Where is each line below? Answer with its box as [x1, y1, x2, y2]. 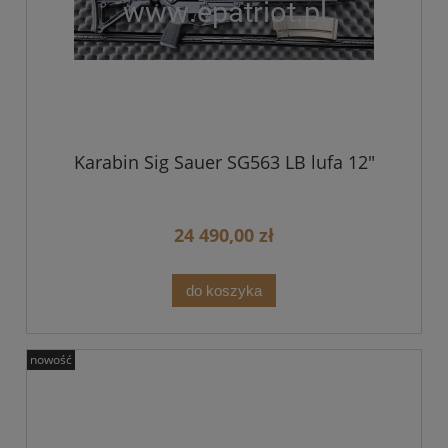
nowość [30, 350, 72, 368]
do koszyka [186, 281, 262, 299]
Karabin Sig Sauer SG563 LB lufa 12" [73, 149, 375, 174]
